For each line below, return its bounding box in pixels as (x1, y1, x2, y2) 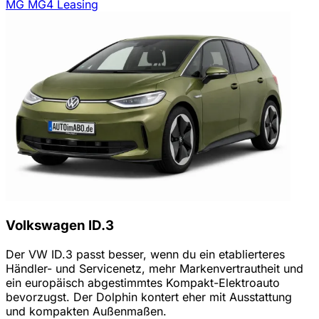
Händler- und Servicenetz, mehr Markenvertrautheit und (6, 261, 303, 276)
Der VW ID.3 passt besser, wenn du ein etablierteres (6, 246, 285, 261)
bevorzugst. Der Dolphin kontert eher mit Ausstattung (6, 289, 292, 304)
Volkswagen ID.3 (6, 216, 114, 234)
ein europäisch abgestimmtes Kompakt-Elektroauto (6, 275, 280, 290)
